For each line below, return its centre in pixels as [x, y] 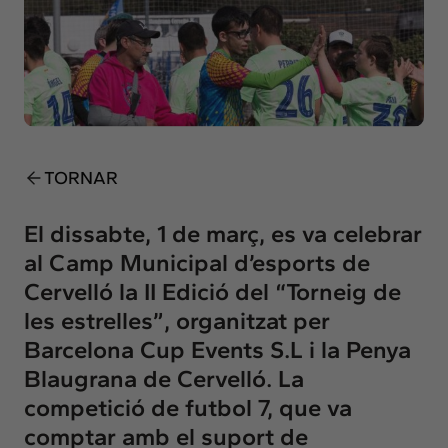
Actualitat [76, 33]
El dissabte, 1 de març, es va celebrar [223, 233]
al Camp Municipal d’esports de [197, 262]
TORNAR [81, 177]
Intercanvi [94, 72]
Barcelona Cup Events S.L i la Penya [217, 349]
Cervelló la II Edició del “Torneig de [212, 291]
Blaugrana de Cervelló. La [164, 378]
